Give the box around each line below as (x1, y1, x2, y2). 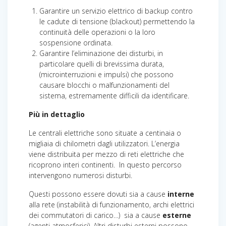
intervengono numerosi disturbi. (29, 171, 132, 181)
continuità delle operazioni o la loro (39, 27, 155, 37)
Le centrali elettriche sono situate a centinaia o (29, 128, 181, 138)
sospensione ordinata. (39, 38, 112, 48)
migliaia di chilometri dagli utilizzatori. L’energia (29, 139, 180, 149)
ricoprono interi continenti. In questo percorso (29, 160, 182, 170)
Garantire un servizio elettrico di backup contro (39, 6, 193, 16)
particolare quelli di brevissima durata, (39, 59, 164, 69)
